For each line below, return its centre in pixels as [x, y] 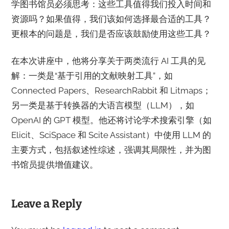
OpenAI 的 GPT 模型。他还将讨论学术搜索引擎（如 [111, 120]
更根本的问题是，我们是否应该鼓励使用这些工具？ [111, 33]
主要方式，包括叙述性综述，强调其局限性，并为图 [111, 150]
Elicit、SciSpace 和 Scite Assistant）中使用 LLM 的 [111, 135]
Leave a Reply [46, 203]
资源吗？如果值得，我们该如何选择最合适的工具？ [111, 19]
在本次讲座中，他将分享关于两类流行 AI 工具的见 [108, 61]
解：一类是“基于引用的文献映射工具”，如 [92, 75]
